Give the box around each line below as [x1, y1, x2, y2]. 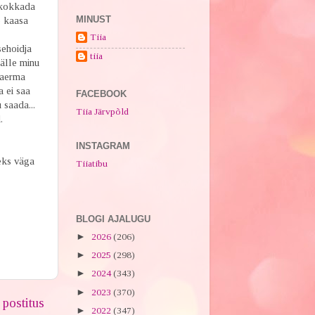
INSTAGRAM [75, 141, 130, 151]
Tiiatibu [75, 157, 108, 169]
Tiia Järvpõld [75, 105, 129, 117]
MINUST [75, 13, 111, 25]
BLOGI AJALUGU [75, 214, 150, 225]
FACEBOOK [75, 88, 127, 99]
